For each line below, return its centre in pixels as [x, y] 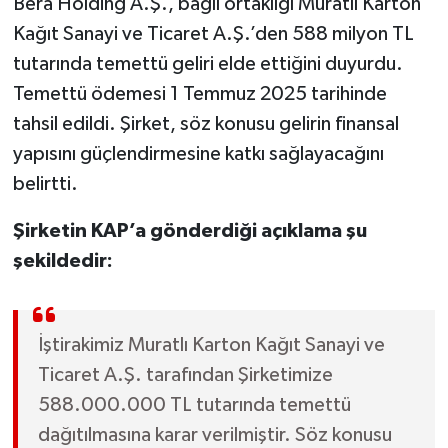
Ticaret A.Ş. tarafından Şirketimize [185, 374]
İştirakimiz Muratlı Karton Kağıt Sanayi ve [211, 344]
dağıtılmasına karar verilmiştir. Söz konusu [214, 434]
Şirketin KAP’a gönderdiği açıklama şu [189, 230]
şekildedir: [62, 260]
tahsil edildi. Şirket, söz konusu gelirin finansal [205, 123]
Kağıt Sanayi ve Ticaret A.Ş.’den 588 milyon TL [213, 33]
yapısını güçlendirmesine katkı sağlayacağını [198, 153]
